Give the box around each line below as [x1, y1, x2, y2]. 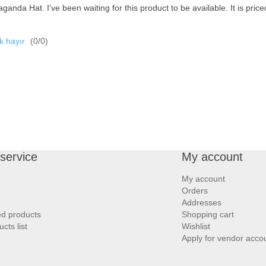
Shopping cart [182, 210, 234, 220]
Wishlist [182, 221, 210, 232]
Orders [182, 186, 208, 196]
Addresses [182, 198, 221, 208]
